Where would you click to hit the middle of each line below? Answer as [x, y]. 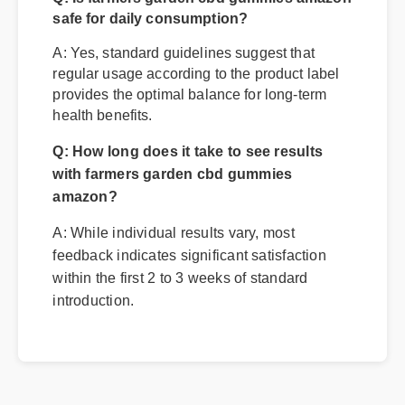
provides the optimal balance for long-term [194, 133]
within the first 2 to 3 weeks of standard [184, 321]
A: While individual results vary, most [178, 275]
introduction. [95, 344]
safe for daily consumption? [154, 55]
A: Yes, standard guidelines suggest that [188, 91]
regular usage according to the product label [200, 112]
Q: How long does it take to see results [192, 191]
